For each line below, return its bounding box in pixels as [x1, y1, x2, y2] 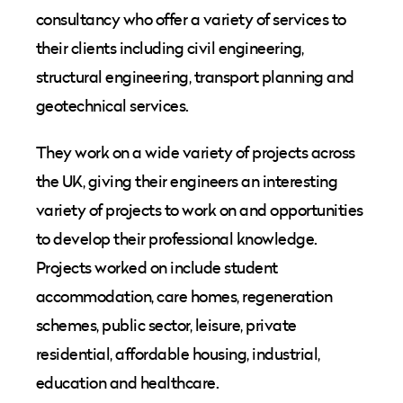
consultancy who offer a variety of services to [36, 8, 346, 31]
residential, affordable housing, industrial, [36, 343, 320, 365]
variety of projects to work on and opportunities [36, 199, 363, 221]
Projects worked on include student [36, 256, 278, 279]
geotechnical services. [36, 94, 189, 117]
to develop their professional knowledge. [36, 228, 318, 250]
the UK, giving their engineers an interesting [36, 170, 338, 193]
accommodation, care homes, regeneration [36, 285, 333, 308]
